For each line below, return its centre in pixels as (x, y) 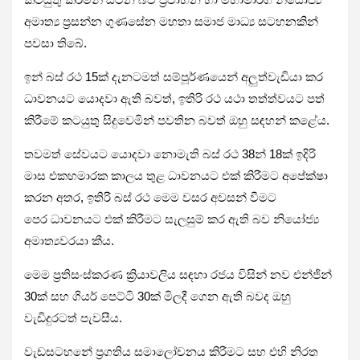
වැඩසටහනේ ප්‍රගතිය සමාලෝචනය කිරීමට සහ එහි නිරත (171, 351)
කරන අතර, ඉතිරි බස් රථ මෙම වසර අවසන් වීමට (150, 197)
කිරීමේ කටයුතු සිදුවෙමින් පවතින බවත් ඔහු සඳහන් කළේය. (177, 120)
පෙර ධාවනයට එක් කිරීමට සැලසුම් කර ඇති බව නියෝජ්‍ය (172, 219)
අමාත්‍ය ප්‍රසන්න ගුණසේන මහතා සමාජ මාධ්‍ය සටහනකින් (171, 21)
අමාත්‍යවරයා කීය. (69, 240)
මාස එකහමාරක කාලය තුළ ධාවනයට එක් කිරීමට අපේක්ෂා (176, 175)
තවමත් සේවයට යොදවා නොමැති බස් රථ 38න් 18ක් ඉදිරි (170, 153)
